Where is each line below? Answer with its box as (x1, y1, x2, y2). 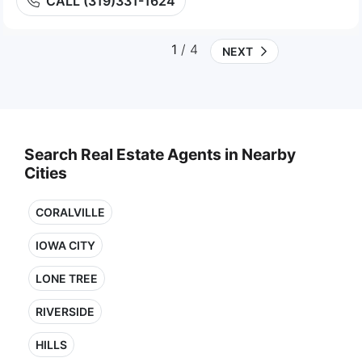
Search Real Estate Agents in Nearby (24, 145, 296, 164)
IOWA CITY (36, 238, 95, 252)
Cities (24, 163, 67, 183)
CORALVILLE (36, 205, 105, 219)
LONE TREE (36, 271, 98, 285)
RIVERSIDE (36, 305, 95, 318)
